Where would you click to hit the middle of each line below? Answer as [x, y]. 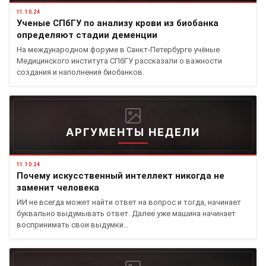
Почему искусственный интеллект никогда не [121, 175]
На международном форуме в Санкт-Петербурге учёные [118, 49]
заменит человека [58, 187]
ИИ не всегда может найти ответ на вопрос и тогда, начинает [129, 202]
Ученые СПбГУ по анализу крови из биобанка [118, 23]
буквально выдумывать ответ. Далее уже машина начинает [126, 213]
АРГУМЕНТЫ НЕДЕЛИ [133, 132]
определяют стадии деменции [87, 35]
